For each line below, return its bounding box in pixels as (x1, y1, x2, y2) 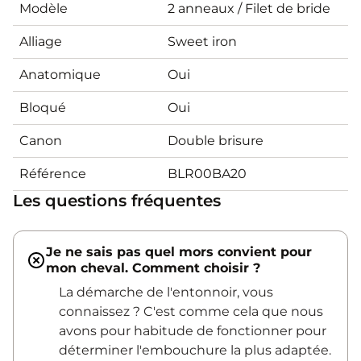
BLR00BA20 (168, 165, 247, 181)
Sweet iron (168, 33, 237, 49)
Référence (19, 165, 86, 181)
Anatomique (19, 66, 101, 82)
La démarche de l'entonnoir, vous (59, 284, 273, 300)
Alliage (19, 33, 62, 49)
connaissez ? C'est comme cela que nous (59, 303, 323, 319)
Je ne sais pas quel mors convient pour (46, 243, 312, 259)
